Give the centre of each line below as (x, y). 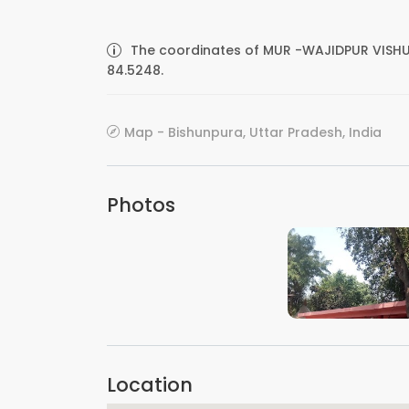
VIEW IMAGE (361, 309)
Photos (141, 205)
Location (150, 385)
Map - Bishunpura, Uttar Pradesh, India (253, 132)
